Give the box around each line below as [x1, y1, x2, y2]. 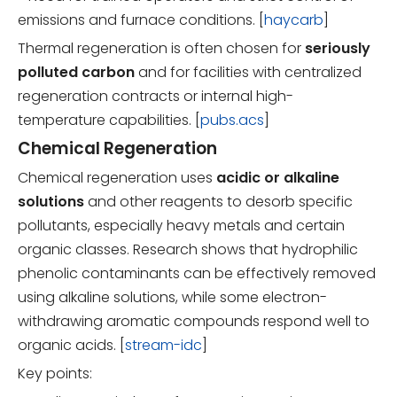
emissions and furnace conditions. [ [18, 9, 264, 30]
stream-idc [125, 334, 202, 355]
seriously [305, 37, 370, 58]
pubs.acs [200, 109, 264, 130]
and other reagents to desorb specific [84, 191, 353, 212]
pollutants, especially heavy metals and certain [18, 214, 345, 236]
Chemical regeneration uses [18, 167, 216, 188]
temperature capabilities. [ [18, 109, 200, 130]
